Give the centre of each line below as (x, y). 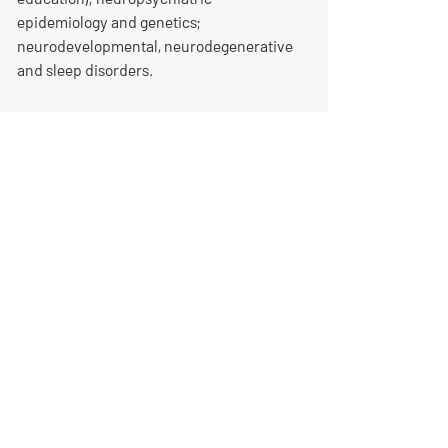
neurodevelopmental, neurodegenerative (154, 46)
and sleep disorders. (84, 70)
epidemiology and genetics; (108, 22)
